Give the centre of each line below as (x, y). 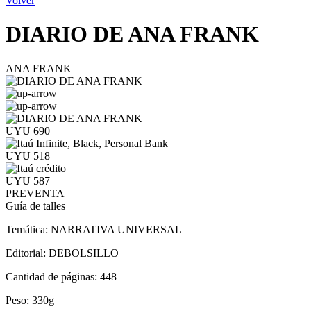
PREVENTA (35, 193)
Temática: (28, 229)
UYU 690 (28, 131)
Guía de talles (35, 205)
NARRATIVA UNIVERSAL (116, 229)
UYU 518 (28, 155)
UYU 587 (28, 180)
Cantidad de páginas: (53, 276)
